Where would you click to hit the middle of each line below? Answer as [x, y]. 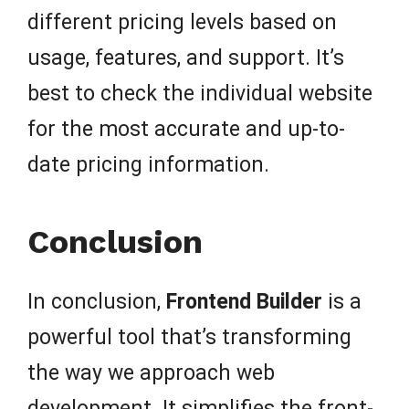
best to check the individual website [200, 93]
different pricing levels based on [182, 22]
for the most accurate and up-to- [186, 129]
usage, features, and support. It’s [186, 58]
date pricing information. [148, 164]
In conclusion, [97, 301]
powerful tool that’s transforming [189, 337]
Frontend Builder [244, 301]
